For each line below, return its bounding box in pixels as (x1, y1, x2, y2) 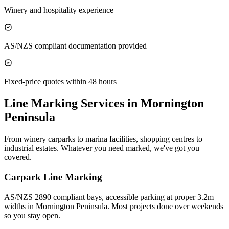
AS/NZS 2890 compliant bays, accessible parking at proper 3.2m (4, 192, 214, 201)
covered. (4, 153, 32, 162)
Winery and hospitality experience (4, 6, 113, 15)
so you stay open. (4, 211, 60, 220)
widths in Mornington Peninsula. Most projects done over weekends (4, 201, 223, 211)
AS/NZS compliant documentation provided (4, 41, 147, 51)
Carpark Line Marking (4, 172, 102, 182)
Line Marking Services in (4, 97, 138, 110)
